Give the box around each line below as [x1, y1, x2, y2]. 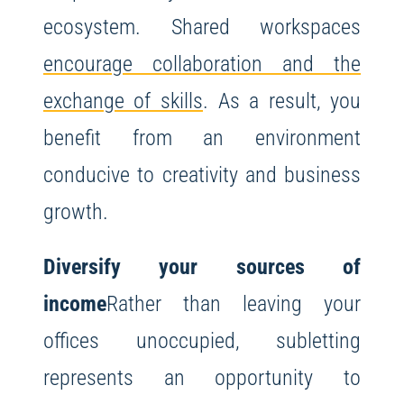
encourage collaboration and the [42, 50, 362, 78]
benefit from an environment [42, 124, 362, 151]
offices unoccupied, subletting [42, 327, 362, 354]
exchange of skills [42, 87, 203, 115]
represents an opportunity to [42, 364, 362, 391]
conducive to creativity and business [42, 161, 362, 188]
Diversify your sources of [42, 253, 362, 280]
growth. [42, 198, 108, 225]
